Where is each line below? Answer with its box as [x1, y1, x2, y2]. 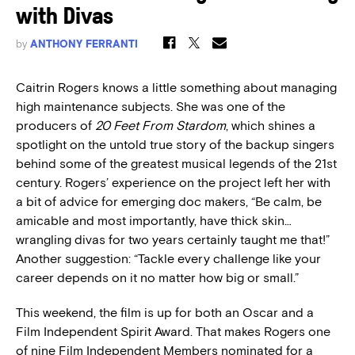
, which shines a [226, 118, 315, 133]
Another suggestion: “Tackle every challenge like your [16, 251, 321, 266]
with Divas [16, 6, 113, 30]
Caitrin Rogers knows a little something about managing [16, 80, 337, 95]
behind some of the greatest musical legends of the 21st [16, 156, 337, 171]
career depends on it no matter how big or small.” [16, 270, 299, 285]
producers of [16, 118, 95, 133]
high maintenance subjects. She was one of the [16, 99, 285, 114]
